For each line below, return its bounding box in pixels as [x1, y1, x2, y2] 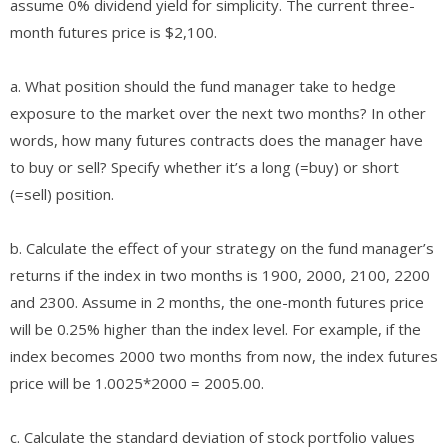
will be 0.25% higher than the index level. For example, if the [10, 318, 421, 339]
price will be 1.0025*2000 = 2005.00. [10, 372, 264, 393]
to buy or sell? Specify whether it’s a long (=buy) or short [10, 156, 399, 177]
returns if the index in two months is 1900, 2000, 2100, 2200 [10, 264, 430, 285]
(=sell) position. [10, 183, 114, 204]
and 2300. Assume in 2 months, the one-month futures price [10, 291, 424, 312]
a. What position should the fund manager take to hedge [10, 75, 396, 96]
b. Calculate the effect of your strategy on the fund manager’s [10, 237, 434, 258]
